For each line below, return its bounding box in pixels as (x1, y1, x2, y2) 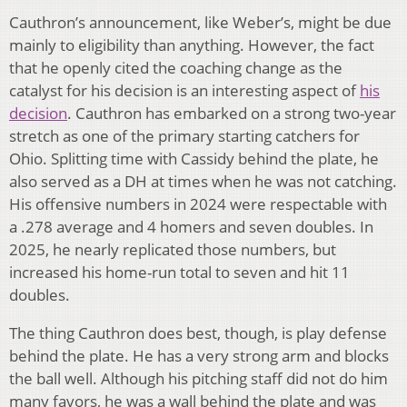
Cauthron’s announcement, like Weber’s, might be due (9, 12, 392, 34)
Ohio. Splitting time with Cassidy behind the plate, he (9, 148, 379, 170)
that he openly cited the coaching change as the (9, 57, 342, 79)
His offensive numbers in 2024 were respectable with (9, 194, 387, 215)
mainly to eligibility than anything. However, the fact (9, 35, 374, 56)
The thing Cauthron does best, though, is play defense (9, 323, 387, 344)
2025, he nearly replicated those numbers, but (9, 239, 336, 261)
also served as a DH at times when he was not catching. (9, 171, 397, 193)
